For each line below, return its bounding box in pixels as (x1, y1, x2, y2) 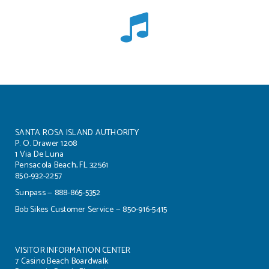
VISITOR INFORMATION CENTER (15, 244, 131, 258)
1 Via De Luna (15, 148, 64, 162)
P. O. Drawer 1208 (15, 137, 77, 151)
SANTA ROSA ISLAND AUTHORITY (15, 126, 139, 140)
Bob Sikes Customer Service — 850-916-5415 (15, 203, 168, 217)
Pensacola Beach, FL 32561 (15, 159, 109, 172)
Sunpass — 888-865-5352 (15, 186, 101, 200)
